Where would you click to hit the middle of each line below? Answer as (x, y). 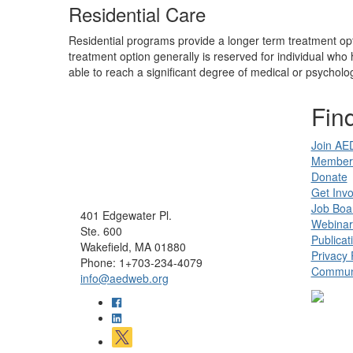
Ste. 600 (101, 231)
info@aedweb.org (124, 278)
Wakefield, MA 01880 (133, 247)
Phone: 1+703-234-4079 (141, 262)
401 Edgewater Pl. (126, 215)
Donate (329, 176)
